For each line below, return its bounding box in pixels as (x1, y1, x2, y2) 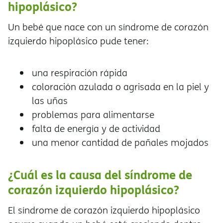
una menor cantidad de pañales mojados (32, 136, 211, 149)
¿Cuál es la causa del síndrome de (8, 166, 192, 184)
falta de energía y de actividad (32, 122, 163, 135)
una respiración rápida (32, 66, 127, 80)
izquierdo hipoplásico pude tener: (8, 34, 149, 48)
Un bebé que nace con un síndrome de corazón (8, 20, 209, 34)
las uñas (32, 94, 68, 108)
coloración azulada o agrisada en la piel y (32, 80, 209, 94)
